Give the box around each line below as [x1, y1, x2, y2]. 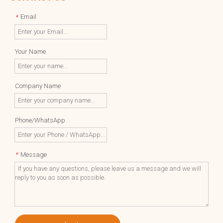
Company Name [15, 82, 61, 90]
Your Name [15, 47, 46, 55]
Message [20, 150, 47, 158]
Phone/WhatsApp [15, 116, 65, 124]
